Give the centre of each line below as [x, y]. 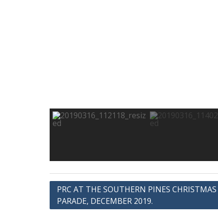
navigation [75, 202]
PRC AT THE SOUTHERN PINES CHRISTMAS [137, 190]
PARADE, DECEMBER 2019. [105, 201]
